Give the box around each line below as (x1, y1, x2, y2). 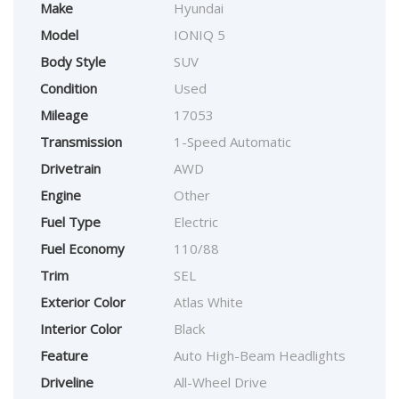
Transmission (40, 133, 122, 151)
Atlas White (174, 293, 243, 312)
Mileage (40, 106, 88, 125)
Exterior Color (40, 293, 126, 312)
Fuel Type (40, 213, 101, 232)
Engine (40, 186, 81, 205)
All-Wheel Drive (174, 373, 267, 392)
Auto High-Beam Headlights (174, 346, 346, 365)
